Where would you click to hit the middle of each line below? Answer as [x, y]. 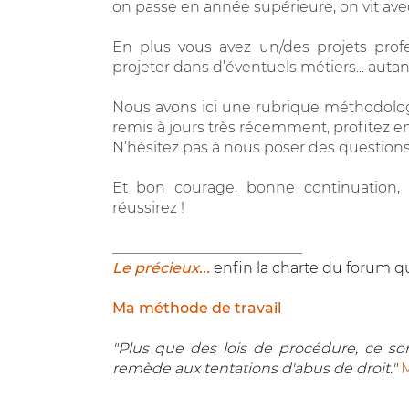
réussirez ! [148, 207]
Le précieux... [161, 267]
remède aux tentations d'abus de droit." [256, 368]
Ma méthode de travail [196, 308]
